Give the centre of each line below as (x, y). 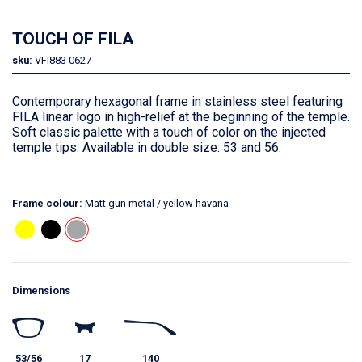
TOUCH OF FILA (73, 38)
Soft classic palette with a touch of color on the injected (169, 132)
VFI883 (51, 60)
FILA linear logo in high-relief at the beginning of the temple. (181, 116)
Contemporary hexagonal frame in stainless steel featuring (177, 101)
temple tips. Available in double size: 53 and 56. (147, 147)
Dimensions (41, 290)
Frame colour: (47, 203)
